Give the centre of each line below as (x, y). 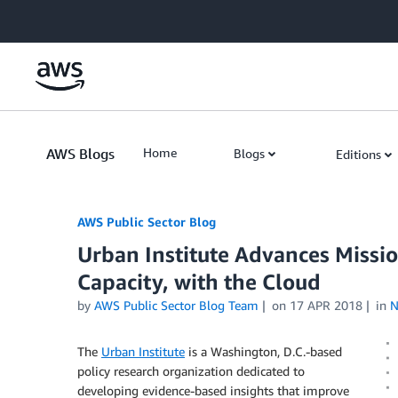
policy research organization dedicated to (191, 371)
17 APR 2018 (326, 305)
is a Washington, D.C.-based (263, 351)
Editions (358, 154)
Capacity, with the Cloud (199, 282)
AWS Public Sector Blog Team (176, 305)
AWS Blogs (80, 154)
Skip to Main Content (67, 17)
